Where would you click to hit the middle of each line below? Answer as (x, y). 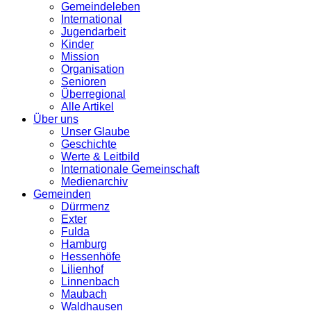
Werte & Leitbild (100, 156)
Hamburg (84, 244)
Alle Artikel (87, 106)
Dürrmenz (85, 206)
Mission (80, 56)
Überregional (93, 94)
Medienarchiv (94, 181)
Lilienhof (82, 269)
